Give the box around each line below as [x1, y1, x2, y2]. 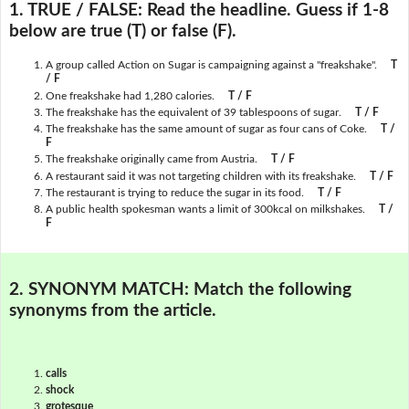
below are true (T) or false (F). [8, 22, 236, 40]
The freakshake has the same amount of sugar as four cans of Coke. [45, 123, 367, 135]
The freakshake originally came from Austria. [45, 153, 257, 165]
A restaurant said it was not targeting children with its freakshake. [45, 170, 359, 182]
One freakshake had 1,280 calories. [45, 89, 215, 101]
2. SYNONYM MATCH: [8, 280, 194, 299]
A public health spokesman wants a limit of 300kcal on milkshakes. [45, 204, 365, 215]
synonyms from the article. [8, 301, 216, 320]
